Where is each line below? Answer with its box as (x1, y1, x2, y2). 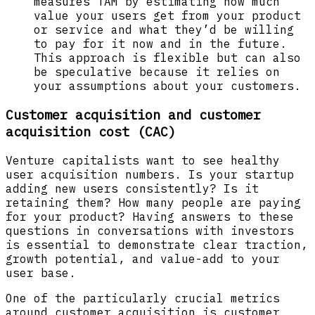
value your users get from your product (34, 8, 301, 23)
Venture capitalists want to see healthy (6, 153, 280, 167)
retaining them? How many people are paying (6, 195, 301, 210)
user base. (6, 265, 76, 280)
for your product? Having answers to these (6, 209, 294, 224)
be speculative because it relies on (34, 65, 280, 79)
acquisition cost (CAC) (6, 122, 176, 140)
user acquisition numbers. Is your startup (6, 167, 294, 181)
